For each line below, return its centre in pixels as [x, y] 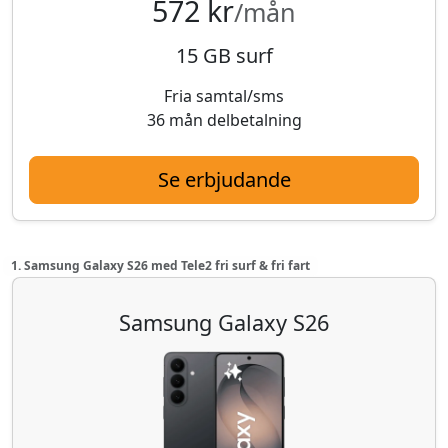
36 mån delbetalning [224, 119]
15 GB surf [224, 55]
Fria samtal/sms [224, 95]
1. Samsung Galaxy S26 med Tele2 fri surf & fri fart [160, 265]
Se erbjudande [224, 179]
